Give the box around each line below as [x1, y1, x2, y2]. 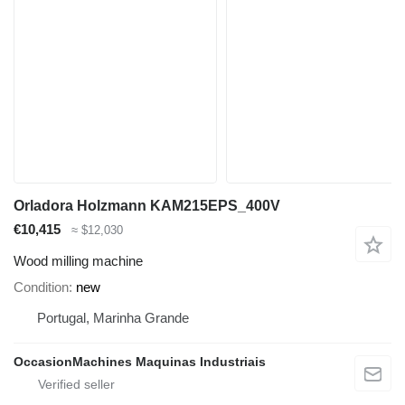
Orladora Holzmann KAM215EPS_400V [14, 198, 280, 214]
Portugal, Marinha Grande [37, 309, 189, 325]
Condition [14, 278, 69, 295]
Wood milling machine [14, 252, 143, 268]
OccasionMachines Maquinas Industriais [14, 353, 266, 369]
